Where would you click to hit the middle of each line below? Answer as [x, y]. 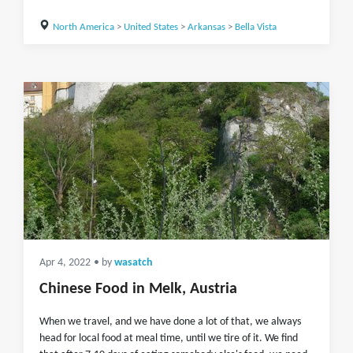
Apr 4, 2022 [65, 263]
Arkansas [206, 27]
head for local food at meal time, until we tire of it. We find [169, 338]
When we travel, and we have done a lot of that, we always [170, 322]
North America [83, 27]
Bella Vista [255, 27]
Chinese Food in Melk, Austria [138, 289]
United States [150, 27]
